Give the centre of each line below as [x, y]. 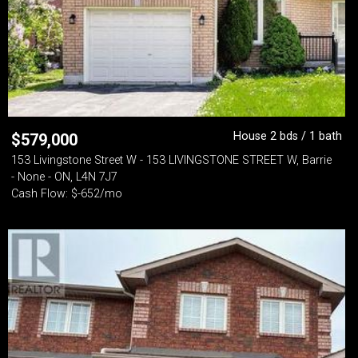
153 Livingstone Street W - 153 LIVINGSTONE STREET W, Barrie [171, 160]
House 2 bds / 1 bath [288, 136]
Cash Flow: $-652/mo [67, 194]
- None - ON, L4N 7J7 [64, 177]
